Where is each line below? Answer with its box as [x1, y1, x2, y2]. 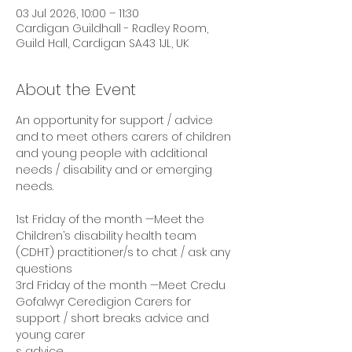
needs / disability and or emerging [16, 162, 215, 178]
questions [16, 261, 75, 277]
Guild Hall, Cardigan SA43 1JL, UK [16, 35, 189, 51]
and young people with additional [16, 145, 211, 161]
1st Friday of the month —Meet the [16, 211, 207, 227]
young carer [16, 327, 85, 343]
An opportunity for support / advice [16, 112, 216, 128]
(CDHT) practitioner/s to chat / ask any [16, 244, 233, 260]
